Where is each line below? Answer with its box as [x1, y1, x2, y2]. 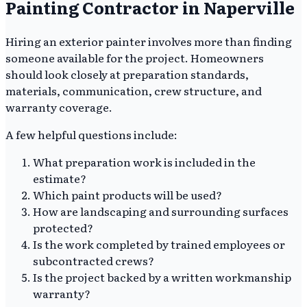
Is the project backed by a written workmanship [33, 268, 291, 285]
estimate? [33, 169, 86, 186]
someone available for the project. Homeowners [5, 49, 264, 66]
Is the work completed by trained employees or [33, 235, 285, 252]
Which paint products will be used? [33, 186, 222, 203]
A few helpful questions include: [5, 125, 177, 143]
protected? [33, 219, 93, 236]
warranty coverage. [5, 98, 112, 115]
